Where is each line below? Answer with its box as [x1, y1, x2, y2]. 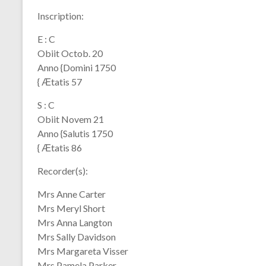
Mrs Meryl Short [37, 202, 105, 214]
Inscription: [37, 10, 84, 21]
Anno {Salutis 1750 [37, 128, 113, 139]
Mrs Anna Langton [37, 217, 112, 228]
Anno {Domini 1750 [37, 62, 116, 73]
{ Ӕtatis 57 [37, 76, 82, 87]
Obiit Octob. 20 [37, 47, 103, 59]
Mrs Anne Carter [37, 188, 106, 199]
